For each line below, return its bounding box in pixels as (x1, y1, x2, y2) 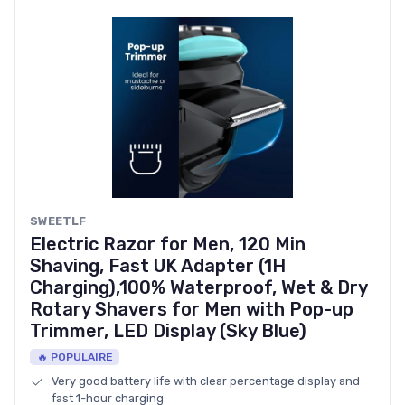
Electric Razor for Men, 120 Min (30, 233, 306, 256)
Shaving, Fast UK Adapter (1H (30, 255, 286, 278)
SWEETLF (30, 214, 86, 229)
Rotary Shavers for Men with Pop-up (30, 298, 353, 321)
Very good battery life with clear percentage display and (52, 374, 360, 389)
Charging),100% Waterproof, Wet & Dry (30, 277, 367, 299)
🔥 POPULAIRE (36, 351, 113, 364)
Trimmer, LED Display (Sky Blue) (30, 320, 306, 343)
